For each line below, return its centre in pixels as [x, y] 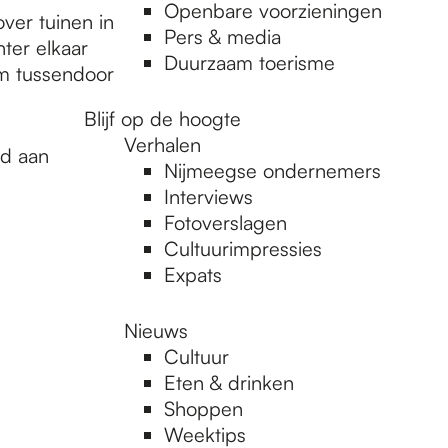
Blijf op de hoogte [162, 118]
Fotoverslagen [225, 222]
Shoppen [203, 408]
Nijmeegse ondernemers [272, 170]
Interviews [208, 196]
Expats [193, 274]
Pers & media [222, 36]
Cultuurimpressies [243, 248]
